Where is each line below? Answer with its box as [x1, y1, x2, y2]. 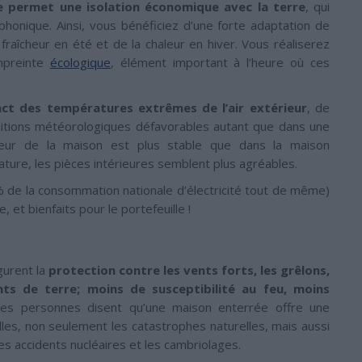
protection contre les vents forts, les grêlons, [48, 262, 330, 278]
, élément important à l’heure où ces [110, 54, 330, 70]
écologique [49, 54, 111, 70]
